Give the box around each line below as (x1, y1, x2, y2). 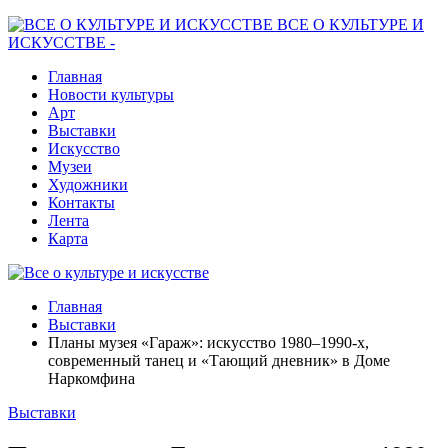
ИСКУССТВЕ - (8, 34, 115, 51)
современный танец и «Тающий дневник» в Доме (48, 352, 390, 369)
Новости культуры (48, 86, 174, 103)
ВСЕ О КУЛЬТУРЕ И (277, 16, 424, 33)
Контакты (48, 194, 115, 211)
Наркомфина (48, 370, 135, 387)
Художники (48, 176, 128, 193)
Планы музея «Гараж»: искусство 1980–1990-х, (48, 334, 369, 351)
